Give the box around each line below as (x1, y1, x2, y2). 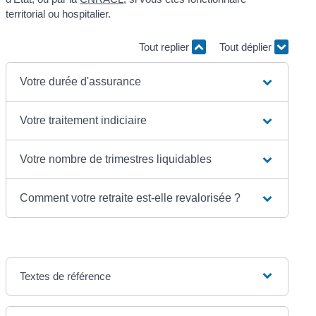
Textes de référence (20, 269, 111, 282)
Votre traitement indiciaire (20, 114, 147, 126)
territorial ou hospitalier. (6, 7, 111, 20)
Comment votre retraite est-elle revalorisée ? (20, 191, 241, 204)
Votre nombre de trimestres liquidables (20, 152, 212, 165)
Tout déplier (219, 41, 274, 54)
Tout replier (138, 41, 192, 54)
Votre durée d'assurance (20, 75, 142, 87)
